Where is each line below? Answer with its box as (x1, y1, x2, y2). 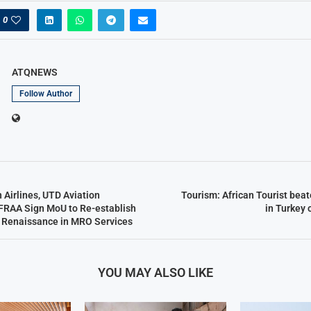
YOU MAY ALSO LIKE (97, 265, 213, 280)
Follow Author (19, 89, 72, 99)
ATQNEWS (11, 67, 58, 78)
